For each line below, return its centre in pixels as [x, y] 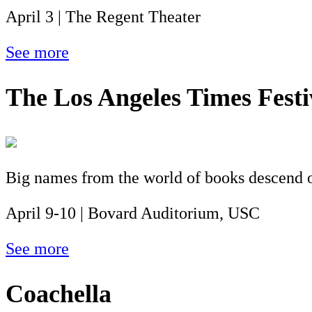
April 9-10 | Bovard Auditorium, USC [133, 213]
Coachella [58, 294]
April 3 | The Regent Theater [103, 17]
